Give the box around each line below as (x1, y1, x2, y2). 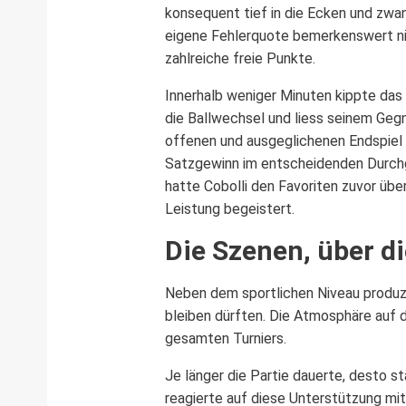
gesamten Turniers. (165, 329, 286, 347)
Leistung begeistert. (165, 199, 295, 217)
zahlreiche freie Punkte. (165, 49, 315, 67)
